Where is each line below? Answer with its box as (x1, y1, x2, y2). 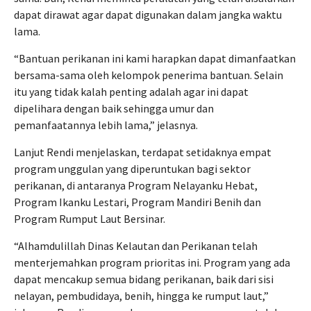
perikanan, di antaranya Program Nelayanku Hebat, (14, 178, 258, 192)
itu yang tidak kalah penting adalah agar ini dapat (14, 85, 249, 99)
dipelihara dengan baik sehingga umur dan (14, 101, 214, 115)
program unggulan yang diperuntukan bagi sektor (14, 162, 251, 176)
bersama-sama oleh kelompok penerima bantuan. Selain (14, 68, 283, 82)
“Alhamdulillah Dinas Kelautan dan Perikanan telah (14, 239, 258, 253)
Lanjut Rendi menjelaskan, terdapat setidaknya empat (14, 145, 271, 159)
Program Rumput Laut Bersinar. (14, 212, 165, 226)
